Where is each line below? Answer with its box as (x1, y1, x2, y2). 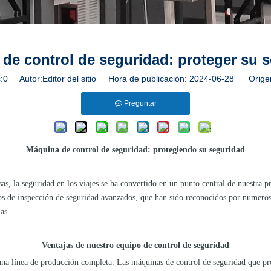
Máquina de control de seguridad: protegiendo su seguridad (26, 145, 245, 154)
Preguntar (123, 99, 157, 108)
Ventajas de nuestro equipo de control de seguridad (42, 241, 229, 250)
